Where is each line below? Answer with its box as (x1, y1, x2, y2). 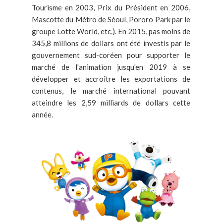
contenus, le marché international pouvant (32, 86, 190, 96)
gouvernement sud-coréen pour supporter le (32, 51, 190, 60)
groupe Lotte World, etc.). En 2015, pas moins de (32, 27, 190, 36)
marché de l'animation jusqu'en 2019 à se (32, 62, 190, 72)
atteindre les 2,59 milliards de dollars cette (32, 98, 190, 108)
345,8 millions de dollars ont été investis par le (32, 39, 190, 48)
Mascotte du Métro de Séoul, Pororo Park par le (32, 15, 190, 24)
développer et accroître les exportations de (32, 74, 190, 84)
